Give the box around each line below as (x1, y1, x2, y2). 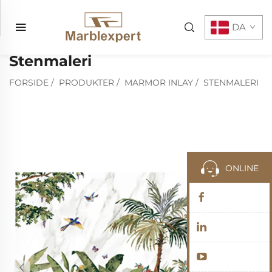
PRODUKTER (59, 77, 114, 88)
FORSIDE (9, 77, 49, 88)
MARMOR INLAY (124, 77, 193, 88)
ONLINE (225, 163, 259, 174)
